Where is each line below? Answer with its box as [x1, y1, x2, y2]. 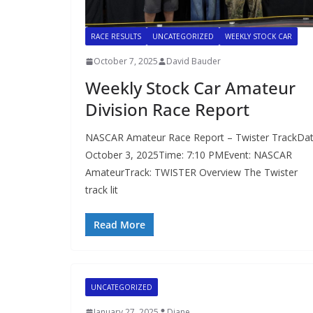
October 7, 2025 [94, 55, 158, 68]
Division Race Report [85, 98, 249, 122]
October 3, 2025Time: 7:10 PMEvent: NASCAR [85, 148, 292, 162]
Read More [94, 218, 145, 232]
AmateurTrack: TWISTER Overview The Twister [85, 166, 298, 180]
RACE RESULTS [91, 31, 141, 42]
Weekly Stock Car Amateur [85, 76, 296, 100]
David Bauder [166, 55, 221, 68]
